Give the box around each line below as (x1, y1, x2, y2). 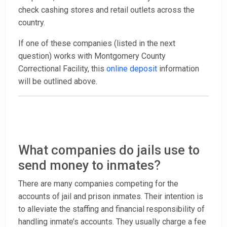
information (157, 64, 199, 74)
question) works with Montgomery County (18, 51, 166, 61)
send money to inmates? (18, 158, 161, 173)
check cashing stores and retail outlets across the (18, 5, 195, 15)
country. (18, 18, 47, 28)
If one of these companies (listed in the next (18, 39, 175, 49)
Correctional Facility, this (18, 64, 106, 74)
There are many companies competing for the (18, 179, 178, 189)
